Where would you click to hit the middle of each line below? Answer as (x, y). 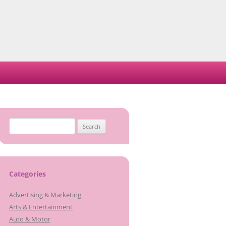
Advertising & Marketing (45, 195)
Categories (27, 174)
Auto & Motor (30, 219)
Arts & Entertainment (41, 207)
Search (19, 124)
